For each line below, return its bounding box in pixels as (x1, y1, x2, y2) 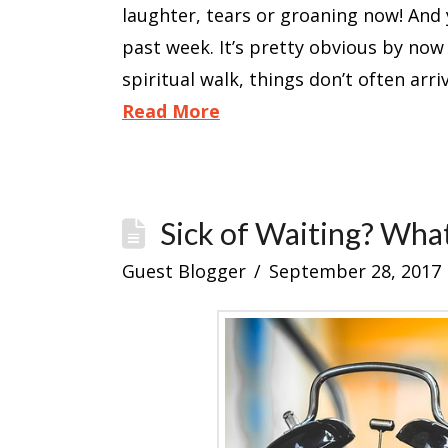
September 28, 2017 (269, 259, 442, 284)
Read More (122, 99, 220, 124)
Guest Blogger (122, 259, 246, 284)
